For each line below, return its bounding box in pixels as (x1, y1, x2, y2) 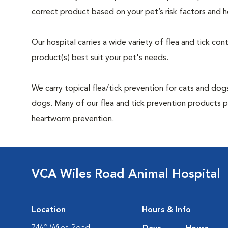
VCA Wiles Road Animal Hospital (32, 168, 220, 181)
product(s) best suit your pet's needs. (32, 54, 168, 62)
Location (32, 206, 66, 214)
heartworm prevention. (32, 115, 114, 123)
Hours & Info (142, 206, 191, 214)
